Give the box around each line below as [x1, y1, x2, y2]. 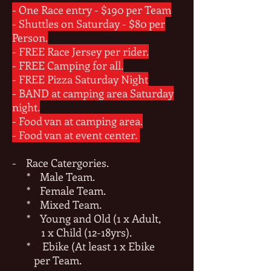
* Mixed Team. [12, 197, 102, 212]
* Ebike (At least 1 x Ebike [12, 239, 181, 253]
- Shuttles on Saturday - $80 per [12, 16, 165, 31]
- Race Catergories [12, 155, 106, 170]
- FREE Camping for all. [12, 58, 123, 73]
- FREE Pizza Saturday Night [12, 72, 148, 87]
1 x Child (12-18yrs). [12, 225, 132, 240]
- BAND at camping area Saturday [12, 86, 174, 100]
